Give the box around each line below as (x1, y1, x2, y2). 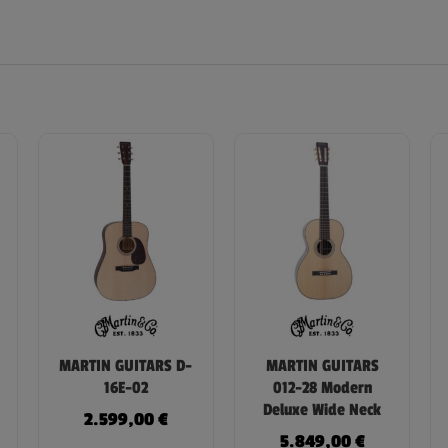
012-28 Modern (272, 378, 372, 399)
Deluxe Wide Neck (263, 400, 382, 421)
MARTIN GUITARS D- (59, 356, 193, 377)
